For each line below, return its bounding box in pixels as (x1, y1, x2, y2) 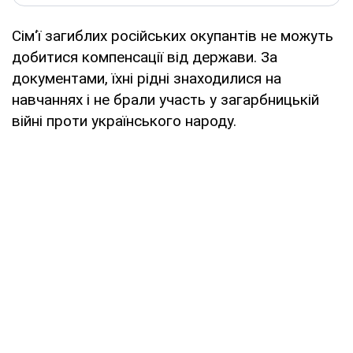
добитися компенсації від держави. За (12, 47, 277, 66)
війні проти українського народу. (12, 111, 236, 130)
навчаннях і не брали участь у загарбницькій (12, 90, 319, 109)
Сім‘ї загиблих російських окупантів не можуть (12, 26, 333, 45)
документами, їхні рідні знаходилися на (12, 69, 281, 87)
